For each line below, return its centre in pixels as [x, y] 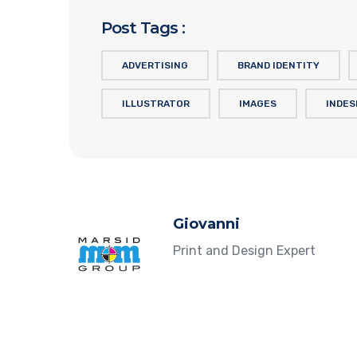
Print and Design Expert [244, 251]
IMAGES [258, 104]
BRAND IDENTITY [279, 66]
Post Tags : [143, 28]
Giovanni [206, 224]
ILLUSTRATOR [156, 104]
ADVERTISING [155, 66]
